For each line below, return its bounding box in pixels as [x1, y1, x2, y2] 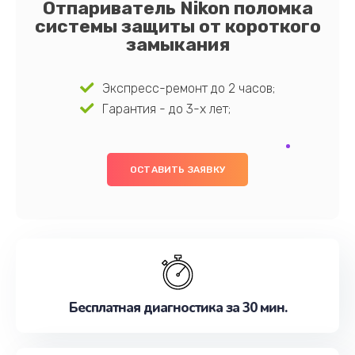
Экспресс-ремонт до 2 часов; [101, 81, 275, 96]
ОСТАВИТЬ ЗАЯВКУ [130, 164, 225, 175]
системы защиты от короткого [34, 15, 321, 37]
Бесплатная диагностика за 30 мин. [68, 299, 287, 317]
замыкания [125, 33, 230, 55]
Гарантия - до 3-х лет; [101, 101, 231, 116]
